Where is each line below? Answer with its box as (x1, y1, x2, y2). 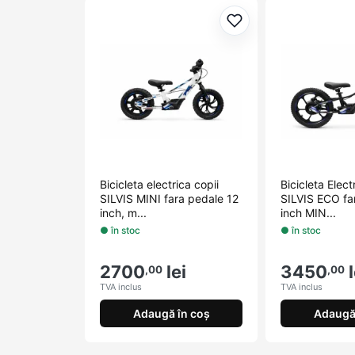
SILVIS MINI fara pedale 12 (100, 191, 239, 205)
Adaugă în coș (132, 307, 210, 321)
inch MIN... (281, 205, 336, 219)
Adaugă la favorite (233, 21, 345, 37)
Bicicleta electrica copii (100, 177, 219, 191)
